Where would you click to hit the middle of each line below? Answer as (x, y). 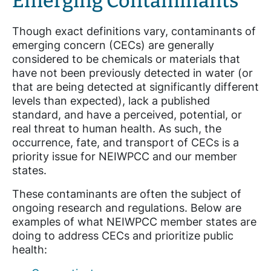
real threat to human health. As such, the (117, 129)
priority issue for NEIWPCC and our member (125, 157)
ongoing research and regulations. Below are (127, 208)
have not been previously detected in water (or (132, 73)
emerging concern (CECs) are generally (113, 45)
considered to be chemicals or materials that (126, 59)
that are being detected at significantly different (135, 87)
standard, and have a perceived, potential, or (127, 115)
